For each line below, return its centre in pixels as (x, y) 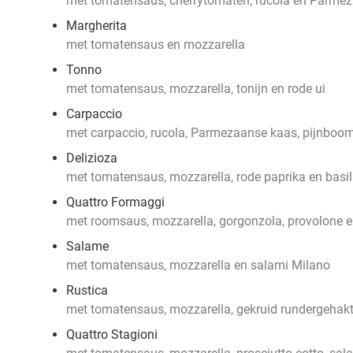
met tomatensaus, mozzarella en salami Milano (198, 265)
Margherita (97, 26)
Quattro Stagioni (112, 334)
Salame (87, 246)
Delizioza (92, 158)
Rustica (87, 290)
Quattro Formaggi (115, 202)
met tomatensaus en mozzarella (156, 45)
